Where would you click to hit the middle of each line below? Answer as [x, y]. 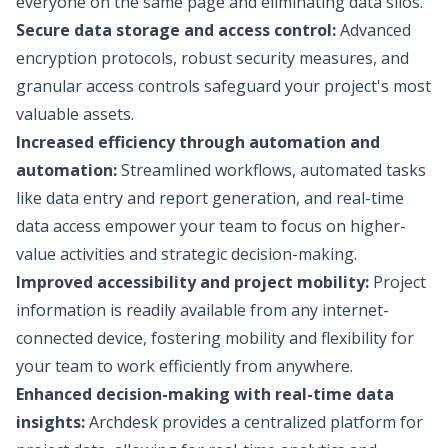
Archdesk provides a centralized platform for [254, 422]
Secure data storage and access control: [176, 30]
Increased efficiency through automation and [198, 142]
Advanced [373, 30]
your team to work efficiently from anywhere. [184, 366]
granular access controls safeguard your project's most [223, 86]
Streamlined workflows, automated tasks [271, 170]
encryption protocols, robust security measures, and [212, 58]
